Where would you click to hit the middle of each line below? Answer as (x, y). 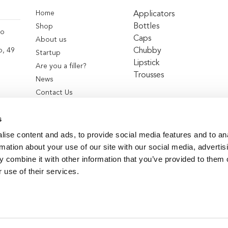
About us (51, 39)
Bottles (146, 26)
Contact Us (54, 92)
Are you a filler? (61, 66)
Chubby (147, 51)
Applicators (154, 14)
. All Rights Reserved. (119, 202)
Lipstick (146, 63)
